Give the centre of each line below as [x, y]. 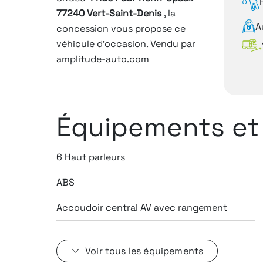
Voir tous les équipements [144, 251]
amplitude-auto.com [103, 59]
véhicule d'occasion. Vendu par [126, 43]
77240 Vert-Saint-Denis [110, 13]
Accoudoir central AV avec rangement [142, 207]
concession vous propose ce [121, 28]
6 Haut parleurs [91, 157]
